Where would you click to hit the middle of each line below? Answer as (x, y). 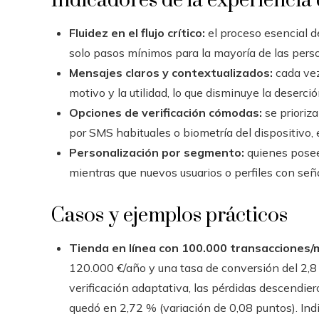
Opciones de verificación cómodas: (166, 113)
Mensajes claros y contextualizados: (171, 73)
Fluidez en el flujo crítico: (137, 33)
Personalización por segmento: (157, 152)
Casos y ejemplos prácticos (169, 215)
